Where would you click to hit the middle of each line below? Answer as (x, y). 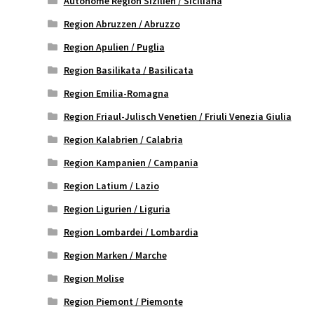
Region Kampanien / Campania (131, 162)
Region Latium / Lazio (111, 185)
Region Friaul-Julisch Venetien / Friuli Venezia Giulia (177, 116)
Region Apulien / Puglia (114, 47)
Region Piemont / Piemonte (123, 301)
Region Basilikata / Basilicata (128, 70)
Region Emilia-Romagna (116, 93)
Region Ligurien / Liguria (117, 209)
